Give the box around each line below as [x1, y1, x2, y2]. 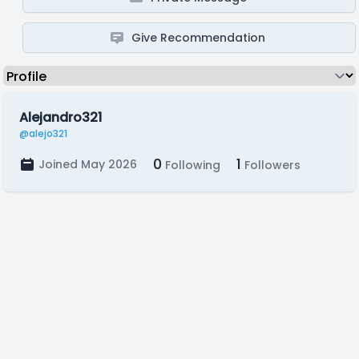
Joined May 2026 [38, 156, 137, 172]
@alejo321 [19, 127, 67, 140]
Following [162, 157, 220, 173]
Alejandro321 [19, 108, 102, 127]
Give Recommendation [131, 30, 266, 46]
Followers [241, 157, 301, 173]
